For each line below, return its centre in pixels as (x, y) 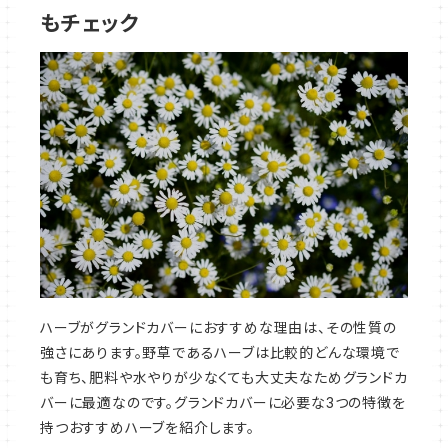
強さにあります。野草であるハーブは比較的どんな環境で (220, 352)
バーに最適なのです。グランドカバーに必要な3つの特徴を (223, 402)
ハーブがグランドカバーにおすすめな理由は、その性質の (218, 327)
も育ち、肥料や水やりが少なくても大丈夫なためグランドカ (224, 377)
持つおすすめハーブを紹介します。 (147, 427)
